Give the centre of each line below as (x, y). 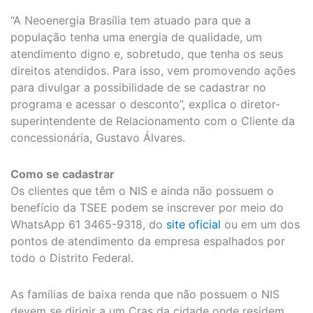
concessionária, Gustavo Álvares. (98, 137)
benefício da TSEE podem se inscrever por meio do (147, 207)
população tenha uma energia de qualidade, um (136, 37)
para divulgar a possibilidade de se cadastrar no (138, 87)
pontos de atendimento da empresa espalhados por (148, 241)
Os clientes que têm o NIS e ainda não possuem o (142, 190)
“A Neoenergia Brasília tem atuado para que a (131, 20)
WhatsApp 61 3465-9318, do (87, 224)
